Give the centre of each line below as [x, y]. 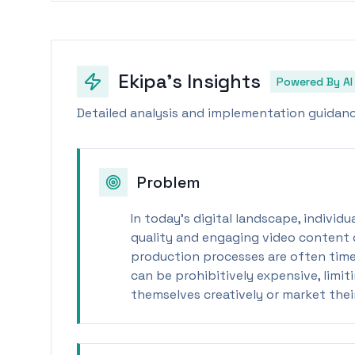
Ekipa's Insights [189, 81]
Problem [169, 182]
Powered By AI [315, 82]
